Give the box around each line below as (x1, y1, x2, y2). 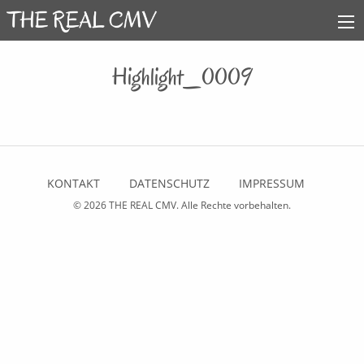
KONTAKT (46, 175, 100, 192)
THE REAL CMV (109, 198, 176, 213)
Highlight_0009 (112, 61, 252, 93)
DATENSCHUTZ (128, 175, 210, 192)
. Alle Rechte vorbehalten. (176, 198, 291, 213)
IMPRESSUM (238, 175, 305, 192)
